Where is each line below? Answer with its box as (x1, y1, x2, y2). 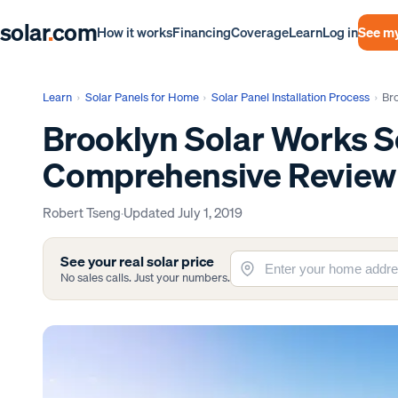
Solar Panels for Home (84, 86, 199, 107)
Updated (123, 202, 179, 223)
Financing (172, 21, 232, 44)
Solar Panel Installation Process (211, 86, 370, 107)
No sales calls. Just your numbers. (60, 267, 231, 287)
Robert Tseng (43, 202, 122, 223)
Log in (322, 21, 359, 44)
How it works (97, 21, 173, 44)
